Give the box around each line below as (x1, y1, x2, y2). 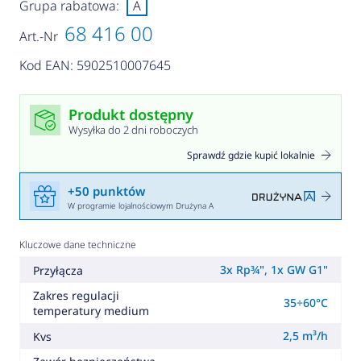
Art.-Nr (19, 27, 58, 46)
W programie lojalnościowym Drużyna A (67, 199, 214, 211)
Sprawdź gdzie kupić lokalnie (187, 148, 316, 163)
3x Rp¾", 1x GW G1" (220, 262, 329, 278)
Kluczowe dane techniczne (19, 238, 136, 252)
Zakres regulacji (32, 288, 119, 304)
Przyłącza (32, 262, 83, 278)
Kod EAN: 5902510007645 (19, 56, 171, 75)
